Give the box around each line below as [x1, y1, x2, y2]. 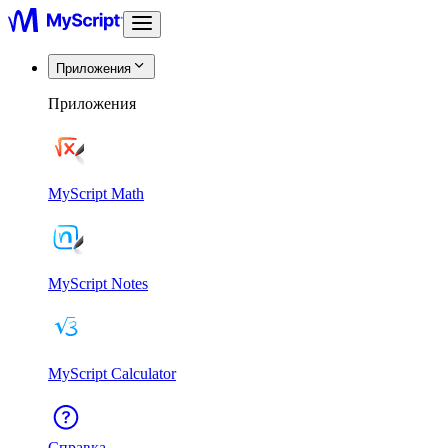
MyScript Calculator [48, 365, 176, 382]
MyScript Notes [48, 275, 148, 292]
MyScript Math [48, 185, 144, 202]
